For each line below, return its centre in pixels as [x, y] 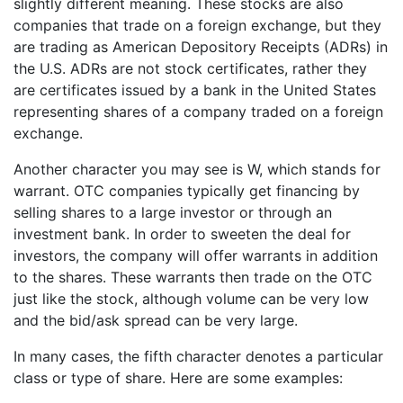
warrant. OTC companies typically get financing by [187, 191]
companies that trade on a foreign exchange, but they [197, 26]
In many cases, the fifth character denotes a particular [198, 357]
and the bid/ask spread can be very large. [156, 321]
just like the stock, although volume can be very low [191, 299]
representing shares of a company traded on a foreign [198, 112]
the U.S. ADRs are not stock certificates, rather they [190, 69]
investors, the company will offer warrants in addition [196, 256]
